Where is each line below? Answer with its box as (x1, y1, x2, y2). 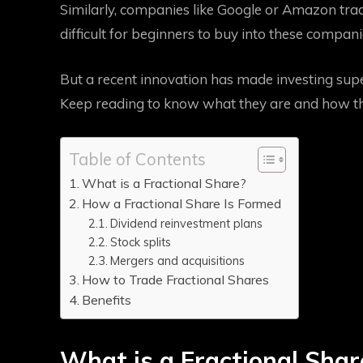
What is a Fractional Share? (82, 175, 247, 191)
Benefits (82, 292, 132, 308)
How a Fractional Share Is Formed (82, 195, 282, 211)
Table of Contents (69, 148, 206, 170)
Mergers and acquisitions (110, 253, 246, 268)
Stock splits (110, 234, 172, 250)
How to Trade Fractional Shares (82, 271, 270, 288)
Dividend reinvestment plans (110, 216, 263, 231)
